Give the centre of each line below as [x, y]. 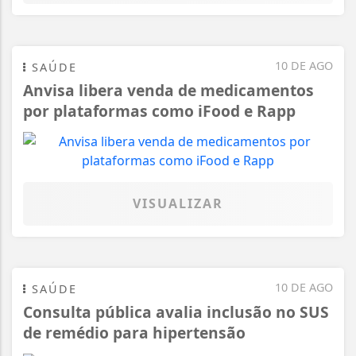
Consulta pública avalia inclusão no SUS [176, 311]
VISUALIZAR [178, 203]
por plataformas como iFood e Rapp [159, 110]
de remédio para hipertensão [134, 332]
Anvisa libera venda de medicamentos [168, 90]
